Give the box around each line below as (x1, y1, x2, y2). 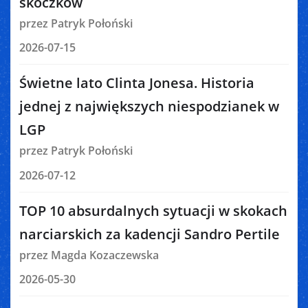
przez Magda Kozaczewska (19, 247, 159, 263)
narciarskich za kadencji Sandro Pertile (19, 224, 280, 243)
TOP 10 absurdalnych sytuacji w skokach (19, 201, 287, 220)
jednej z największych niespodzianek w (19, 97, 279, 116)
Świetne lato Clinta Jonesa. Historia (19, 74, 254, 93)
